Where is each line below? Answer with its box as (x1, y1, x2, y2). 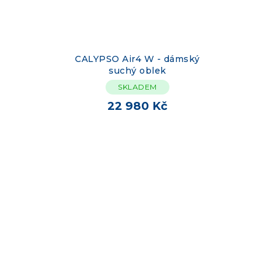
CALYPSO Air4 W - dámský (75, 53, 200, 65)
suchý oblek (109, 65, 166, 77)
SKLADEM (118, 82, 157, 92)
